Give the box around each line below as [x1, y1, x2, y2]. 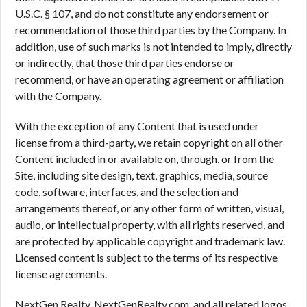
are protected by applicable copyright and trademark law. [15, 234, 285, 247]
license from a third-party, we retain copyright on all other [15, 136, 283, 149]
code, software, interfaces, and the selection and [15, 185, 238, 198]
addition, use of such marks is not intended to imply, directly [15, 40, 292, 53]
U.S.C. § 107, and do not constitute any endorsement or [15, 7, 269, 20]
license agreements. [15, 267, 107, 280]
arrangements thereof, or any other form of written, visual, [15, 201, 284, 214]
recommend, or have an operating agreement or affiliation [15, 73, 284, 86]
